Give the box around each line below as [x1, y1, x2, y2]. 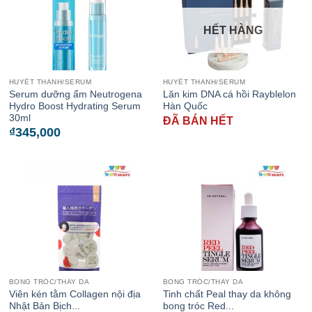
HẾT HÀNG [203, 24, 263, 36]
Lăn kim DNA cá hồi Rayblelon [162, 88, 296, 100]
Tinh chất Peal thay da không [162, 288, 291, 299]
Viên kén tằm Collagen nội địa [8, 288, 141, 299]
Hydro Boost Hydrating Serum [8, 100, 141, 111]
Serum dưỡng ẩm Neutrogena [8, 88, 142, 100]
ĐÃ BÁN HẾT [162, 114, 233, 127]
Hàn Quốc [162, 100, 208, 111]
